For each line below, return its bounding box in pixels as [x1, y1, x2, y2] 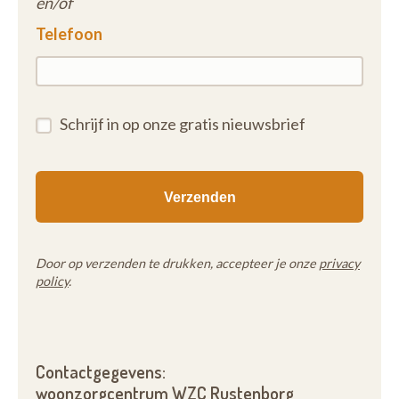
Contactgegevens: [36, 361, 166, 383]
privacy [319, 256, 360, 271]
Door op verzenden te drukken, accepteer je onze [36, 256, 319, 271]
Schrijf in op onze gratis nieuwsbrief [60, 114, 305, 134]
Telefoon [36, 24, 102, 44]
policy [36, 273, 69, 289]
